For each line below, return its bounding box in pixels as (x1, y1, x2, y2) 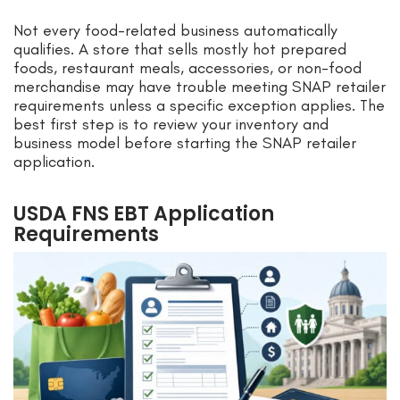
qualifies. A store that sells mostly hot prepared (13, 39, 346, 60)
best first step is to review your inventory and (13, 114, 329, 135)
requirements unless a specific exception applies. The (13, 96, 385, 116)
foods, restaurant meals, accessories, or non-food (13, 58, 362, 79)
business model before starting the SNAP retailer (13, 133, 356, 154)
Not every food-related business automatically (13, 21, 337, 41)
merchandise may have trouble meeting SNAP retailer (13, 77, 386, 97)
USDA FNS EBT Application (13, 200, 274, 229)
